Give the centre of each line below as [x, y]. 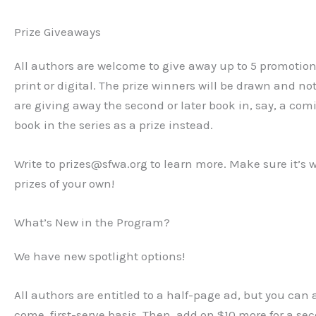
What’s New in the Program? [92, 223]
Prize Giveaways [57, 31]
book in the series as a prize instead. [114, 124]
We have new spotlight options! [99, 256]
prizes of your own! [64, 183]
